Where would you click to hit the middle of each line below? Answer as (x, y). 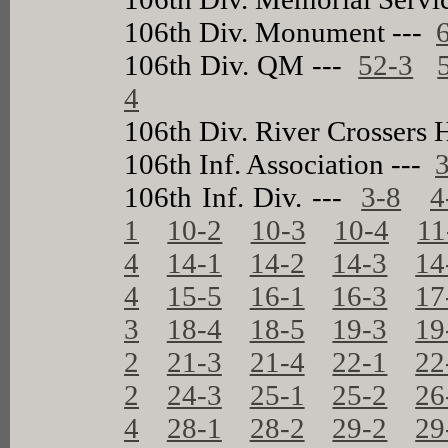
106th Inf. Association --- (280, 163)
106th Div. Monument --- (280, 31)
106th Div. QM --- (241, 64)
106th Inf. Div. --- (243, 196)
